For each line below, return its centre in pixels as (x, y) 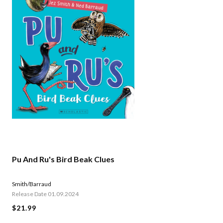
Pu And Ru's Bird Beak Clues (63, 159)
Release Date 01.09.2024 (45, 194)
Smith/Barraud (32, 184)
